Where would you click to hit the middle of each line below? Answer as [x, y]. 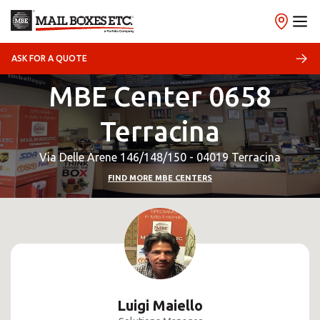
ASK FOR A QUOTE [49, 58]
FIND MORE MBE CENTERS [160, 178]
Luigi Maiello [160, 305]
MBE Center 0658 [160, 96]
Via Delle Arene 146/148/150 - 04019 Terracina [160, 157]
